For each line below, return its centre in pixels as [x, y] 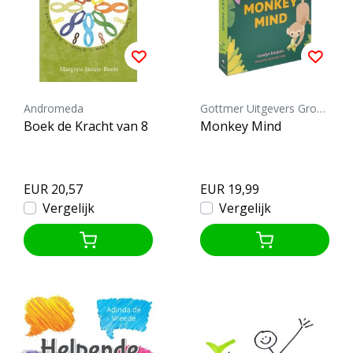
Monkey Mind [241, 126]
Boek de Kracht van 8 [86, 126]
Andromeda [54, 108]
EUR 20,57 [53, 189]
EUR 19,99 [230, 189]
